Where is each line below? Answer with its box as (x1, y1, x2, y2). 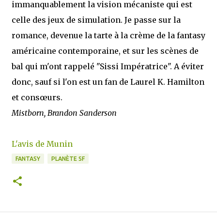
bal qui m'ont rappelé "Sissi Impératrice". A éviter (12, 62, 204, 71)
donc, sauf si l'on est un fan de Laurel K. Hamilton (12, 77, 204, 87)
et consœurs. (12, 93, 62, 102)
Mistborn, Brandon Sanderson (12, 108, 117, 118)
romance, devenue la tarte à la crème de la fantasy (12, 31, 205, 40)
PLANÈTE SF (51, 155, 85, 162)
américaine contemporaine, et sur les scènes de (12, 46, 199, 56)
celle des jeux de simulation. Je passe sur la (12, 15, 181, 25)
